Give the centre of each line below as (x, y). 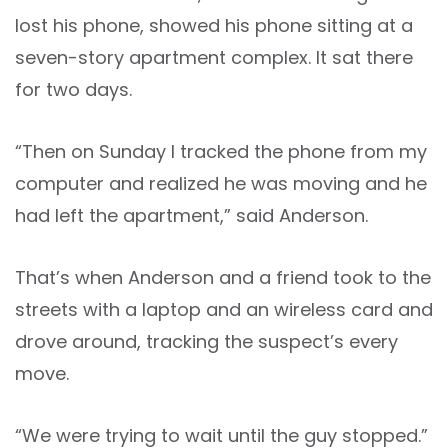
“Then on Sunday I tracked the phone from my (221, 151)
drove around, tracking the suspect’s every (206, 341)
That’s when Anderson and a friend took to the (223, 277)
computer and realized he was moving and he (221, 183)
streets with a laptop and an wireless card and (224, 309)
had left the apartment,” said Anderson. (191, 215)
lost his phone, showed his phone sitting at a (214, 25)
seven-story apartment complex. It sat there (214, 57)
